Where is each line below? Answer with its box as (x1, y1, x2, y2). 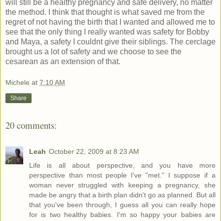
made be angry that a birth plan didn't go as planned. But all (29, 190, 216, 199)
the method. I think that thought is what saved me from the (5, 7, 205, 16)
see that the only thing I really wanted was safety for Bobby (5, 27, 209, 36)
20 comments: (5, 119, 57, 132)
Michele (5, 78, 30, 87)
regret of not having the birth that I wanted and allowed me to (5, 17, 215, 26)
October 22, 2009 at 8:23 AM (49, 147, 139, 155)
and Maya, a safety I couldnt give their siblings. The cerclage (5, 37, 216, 46)
